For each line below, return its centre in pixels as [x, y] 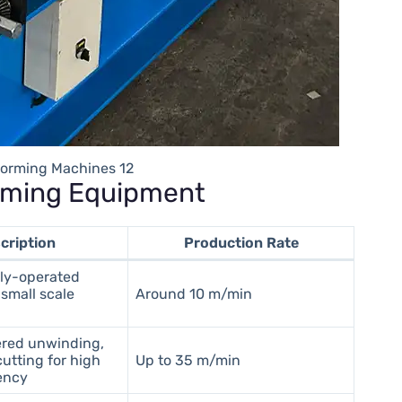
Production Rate [241, 242]
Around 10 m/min [194, 293]
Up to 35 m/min [188, 360]
